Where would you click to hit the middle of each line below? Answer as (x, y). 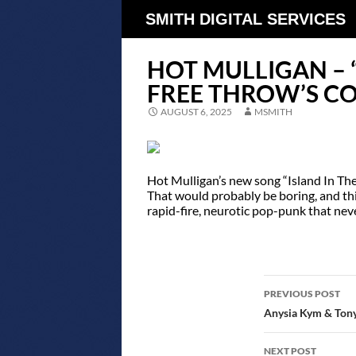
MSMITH (274, 112)
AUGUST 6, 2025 (197, 112)
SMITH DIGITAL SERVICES (246, 19)
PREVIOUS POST (302, 293)
